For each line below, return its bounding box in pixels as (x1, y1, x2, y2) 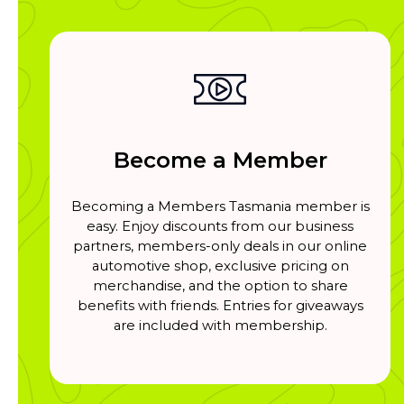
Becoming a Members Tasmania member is (70, 197, 370, 215)
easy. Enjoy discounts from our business (87, 217, 353, 234)
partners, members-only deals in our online (73, 237, 367, 254)
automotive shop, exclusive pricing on (91, 257, 349, 274)
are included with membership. (113, 317, 327, 334)
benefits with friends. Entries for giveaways (77, 297, 363, 314)
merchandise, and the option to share (92, 277, 348, 294)
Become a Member (113, 146, 327, 173)
